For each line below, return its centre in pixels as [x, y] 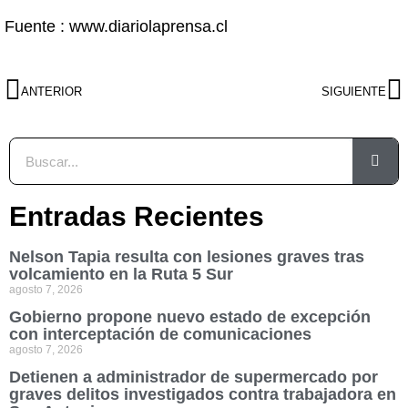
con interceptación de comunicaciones [160, 334]
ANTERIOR [51, 91]
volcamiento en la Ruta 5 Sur [121, 274]
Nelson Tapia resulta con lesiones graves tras [187, 257]
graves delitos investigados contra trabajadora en [203, 394]
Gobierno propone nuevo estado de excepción [190, 317]
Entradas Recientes [137, 216]
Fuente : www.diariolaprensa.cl [116, 26]
